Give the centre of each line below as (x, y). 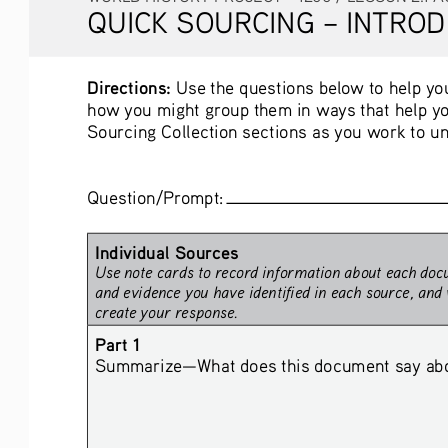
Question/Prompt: (158, 195)
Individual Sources (166, 249)
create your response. (166, 309)
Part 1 (117, 341)
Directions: (129, 85)
